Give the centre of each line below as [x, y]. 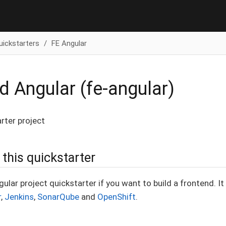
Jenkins [19, 196]
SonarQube [58, 196]
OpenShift [117, 196]
